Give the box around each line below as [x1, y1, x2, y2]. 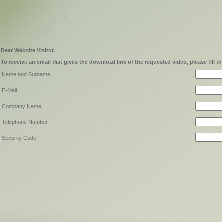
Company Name [2, 103, 41, 109]
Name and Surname [2, 71, 50, 77]
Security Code [2, 135, 36, 141]
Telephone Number [2, 119, 48, 125]
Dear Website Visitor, [1, 47, 55, 53]
